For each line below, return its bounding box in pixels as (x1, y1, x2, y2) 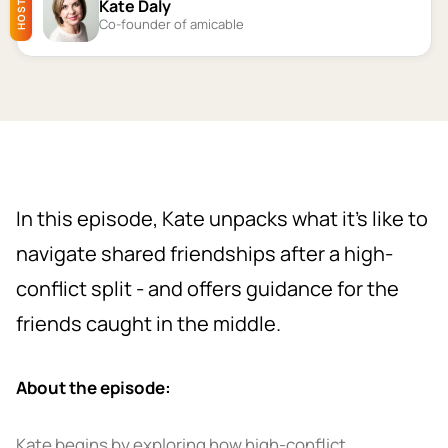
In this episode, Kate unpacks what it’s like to (16, 205, 428, 232)
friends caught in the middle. (16, 310, 281, 337)
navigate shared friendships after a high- (16, 240, 393, 267)
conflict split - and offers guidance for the (16, 275, 399, 302)
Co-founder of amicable (99, 14, 244, 33)
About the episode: (16, 376, 171, 399)
